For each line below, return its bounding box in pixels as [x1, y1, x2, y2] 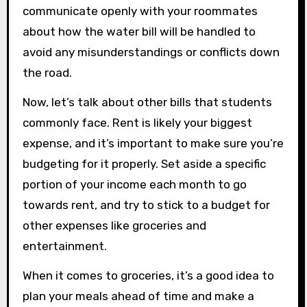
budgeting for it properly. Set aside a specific [22, 157, 266, 171]
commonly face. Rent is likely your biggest [22, 116, 252, 130]
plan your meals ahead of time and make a [22, 289, 254, 304]
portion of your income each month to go [22, 177, 247, 192]
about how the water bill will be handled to [22, 25, 256, 39]
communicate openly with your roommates [22, 4, 258, 19]
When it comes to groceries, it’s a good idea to [22, 269, 274, 283]
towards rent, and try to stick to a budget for [22, 198, 270, 212]
